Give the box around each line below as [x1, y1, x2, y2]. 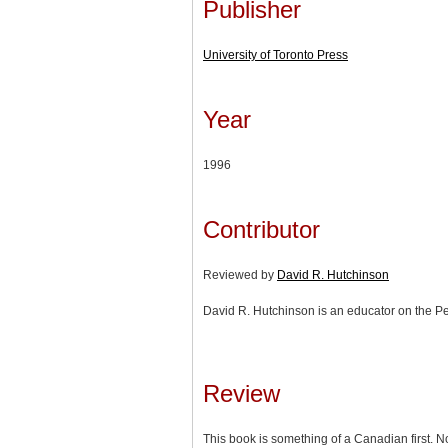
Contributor [203, 215, 320, 243]
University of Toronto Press [203, 47, 348, 62]
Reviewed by [203, 267, 277, 282]
